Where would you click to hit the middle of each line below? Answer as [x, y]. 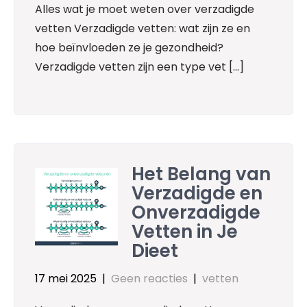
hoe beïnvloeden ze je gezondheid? [129, 48]
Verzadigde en [197, 193]
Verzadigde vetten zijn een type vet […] [139, 67]
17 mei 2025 [66, 278]
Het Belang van [201, 174]
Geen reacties [149, 278]
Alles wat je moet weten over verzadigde [145, 10]
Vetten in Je [185, 231]
